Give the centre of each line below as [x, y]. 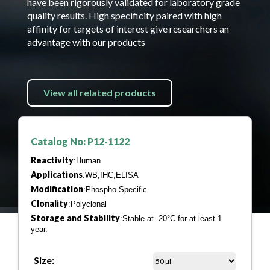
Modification [57, 189]
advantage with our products [86, 42]
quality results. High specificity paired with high [124, 15]
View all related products [100, 93]
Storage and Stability [75, 218]
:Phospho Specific [115, 190]
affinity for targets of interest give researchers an [128, 29]
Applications [57, 174]
